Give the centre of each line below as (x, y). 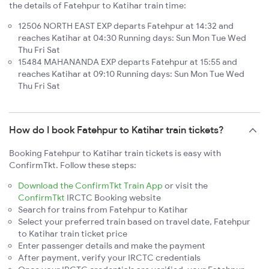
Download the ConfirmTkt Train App (90, 186)
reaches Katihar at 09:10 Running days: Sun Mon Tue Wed (131, 74)
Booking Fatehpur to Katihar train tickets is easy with (115, 153)
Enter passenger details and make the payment (112, 246)
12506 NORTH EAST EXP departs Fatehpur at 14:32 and (126, 26)
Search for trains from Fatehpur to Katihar (103, 210)
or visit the (185, 186)
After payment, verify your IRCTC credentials (109, 258)
